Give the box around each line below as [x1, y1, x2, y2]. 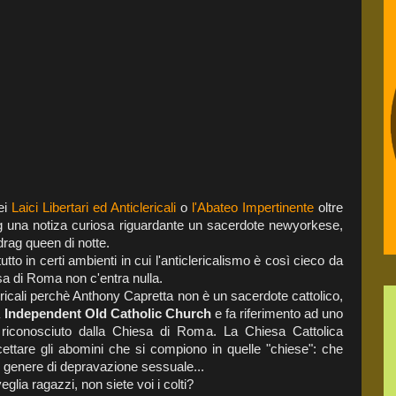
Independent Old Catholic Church [4, 306, 211, 321]
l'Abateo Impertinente [192, 200, 318, 215]
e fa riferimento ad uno [210, 306, 343, 321]
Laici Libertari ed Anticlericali [11, 200, 180, 215]
